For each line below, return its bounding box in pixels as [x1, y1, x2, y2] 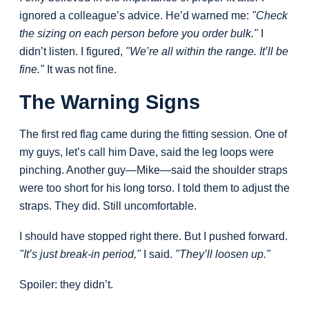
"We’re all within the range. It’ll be [126, 46, 288, 58]
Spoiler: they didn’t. [19, 279, 113, 291]
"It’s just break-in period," [19, 248, 141, 261]
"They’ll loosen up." [175, 248, 270, 261]
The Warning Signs [19, 91, 200, 114]
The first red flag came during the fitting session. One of [19, 128, 287, 141]
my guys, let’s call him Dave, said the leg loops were [19, 146, 274, 159]
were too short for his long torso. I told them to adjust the [19, 182, 290, 195]
